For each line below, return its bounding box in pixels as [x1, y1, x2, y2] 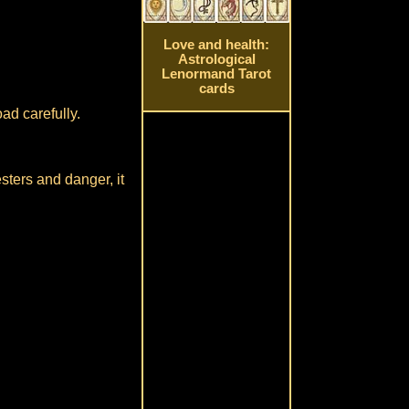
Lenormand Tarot [162, 67, 272, 82]
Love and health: [163, 37, 270, 53]
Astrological [177, 52, 256, 68]
